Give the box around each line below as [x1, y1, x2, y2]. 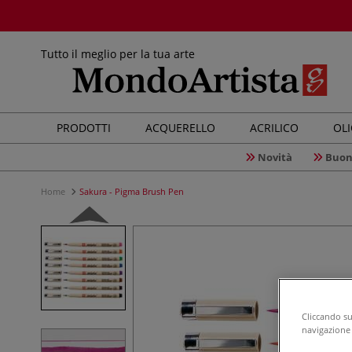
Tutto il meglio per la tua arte [41, 46, 195, 61]
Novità [257, 150, 292, 164]
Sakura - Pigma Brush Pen [79, 185, 184, 197]
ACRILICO [250, 120, 299, 135]
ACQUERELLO [145, 120, 215, 135]
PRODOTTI [57, 120, 111, 135]
